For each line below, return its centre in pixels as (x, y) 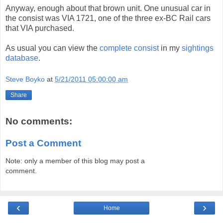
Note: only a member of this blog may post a (75, 161)
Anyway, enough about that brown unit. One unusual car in (108, 8)
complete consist (129, 48)
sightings (198, 48)
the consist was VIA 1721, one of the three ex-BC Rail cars (108, 18)
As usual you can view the (53, 48)
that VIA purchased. (40, 28)
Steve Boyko (25, 79)
